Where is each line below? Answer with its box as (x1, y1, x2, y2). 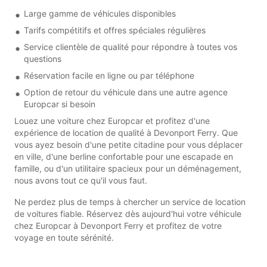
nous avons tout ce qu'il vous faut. (14, 175, 147, 185)
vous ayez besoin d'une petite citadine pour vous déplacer (14, 139, 243, 150)
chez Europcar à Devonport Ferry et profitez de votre (14, 220, 222, 231)
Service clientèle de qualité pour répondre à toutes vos (24, 41, 237, 52)
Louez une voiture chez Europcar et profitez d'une (14, 115, 210, 126)
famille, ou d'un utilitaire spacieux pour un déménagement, (14, 163, 241, 173)
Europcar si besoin (24, 98, 95, 109)
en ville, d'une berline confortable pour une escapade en (14, 151, 233, 162)
